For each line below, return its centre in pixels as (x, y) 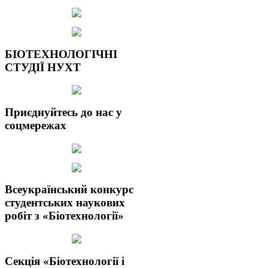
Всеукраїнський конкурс (69, 190)
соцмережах (36, 125)
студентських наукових (65, 203)
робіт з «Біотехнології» (64, 216)
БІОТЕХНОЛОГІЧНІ (61, 54)
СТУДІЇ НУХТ (43, 67)
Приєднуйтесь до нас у (63, 112)
